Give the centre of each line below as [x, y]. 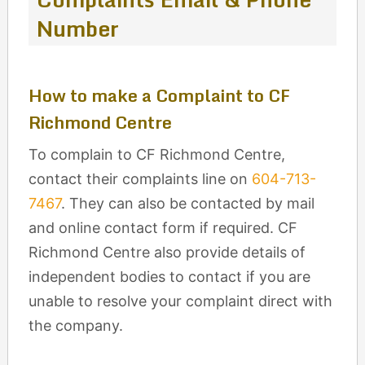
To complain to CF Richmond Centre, [156, 154]
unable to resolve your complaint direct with [180, 301]
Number [77, 29]
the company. [75, 325]
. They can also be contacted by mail [187, 203]
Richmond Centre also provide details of [167, 252]
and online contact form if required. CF [163, 228]
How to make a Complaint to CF [159, 95]
